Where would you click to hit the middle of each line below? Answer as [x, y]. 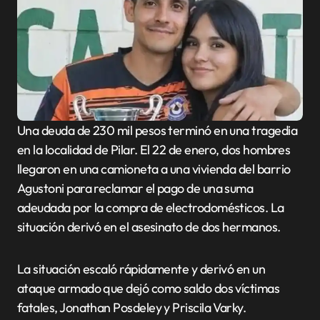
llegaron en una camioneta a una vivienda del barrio [154, 169]
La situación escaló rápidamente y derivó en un [141, 269]
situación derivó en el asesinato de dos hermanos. [149, 227]
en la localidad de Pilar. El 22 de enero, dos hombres [154, 150]
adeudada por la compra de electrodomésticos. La [151, 207]
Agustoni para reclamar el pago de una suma [135, 188]
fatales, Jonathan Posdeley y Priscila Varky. [132, 307]
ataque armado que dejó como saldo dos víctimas [149, 288]
